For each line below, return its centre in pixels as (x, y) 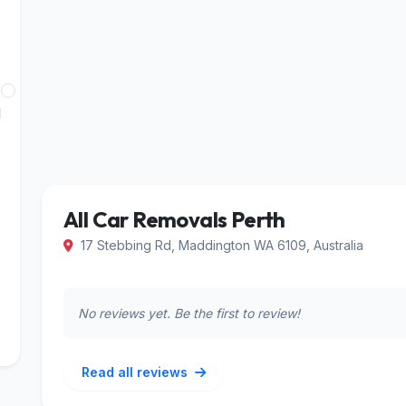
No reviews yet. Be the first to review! (189, 313)
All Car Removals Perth (174, 219)
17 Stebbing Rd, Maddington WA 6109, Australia (220, 245)
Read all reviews (136, 372)
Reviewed (55, 113)
